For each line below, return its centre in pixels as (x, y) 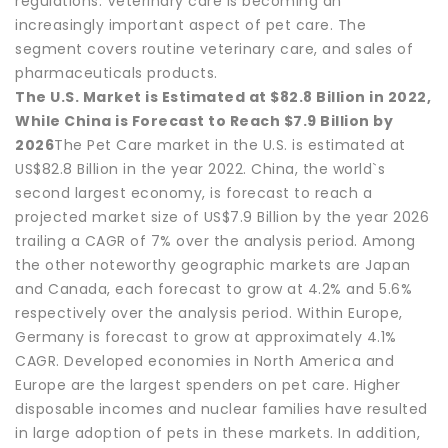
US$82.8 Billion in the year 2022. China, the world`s (200, 168)
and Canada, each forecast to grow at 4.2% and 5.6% (213, 288)
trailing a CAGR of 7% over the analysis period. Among (215, 240)
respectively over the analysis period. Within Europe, (209, 312)
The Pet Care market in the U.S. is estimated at (230, 144)
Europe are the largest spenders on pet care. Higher (208, 384)
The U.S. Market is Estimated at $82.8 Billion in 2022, (223, 96)
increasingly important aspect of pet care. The (190, 24)
